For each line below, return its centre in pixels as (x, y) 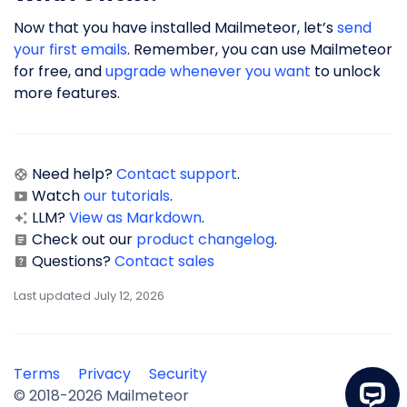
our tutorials (127, 195)
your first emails (70, 49)
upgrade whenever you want (208, 71)
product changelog (205, 239)
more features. (67, 93)
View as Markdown (135, 217)
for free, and (60, 71)
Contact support (177, 174)
